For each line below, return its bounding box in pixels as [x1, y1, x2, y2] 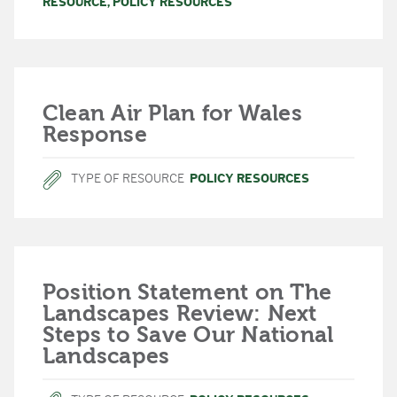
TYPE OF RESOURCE [70, 171, 184, 185]
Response [43, 121, 147, 147]
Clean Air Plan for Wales [43, 100, 302, 126]
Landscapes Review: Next [43, 300, 317, 326]
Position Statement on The [43, 279, 331, 305]
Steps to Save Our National [43, 322, 334, 347]
